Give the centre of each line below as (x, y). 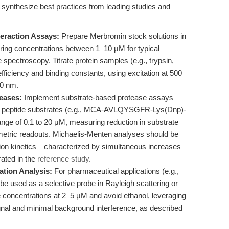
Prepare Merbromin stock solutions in (123, 36)
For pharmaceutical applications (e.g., (116, 171)
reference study (63, 159)
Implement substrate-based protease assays (98, 97)
